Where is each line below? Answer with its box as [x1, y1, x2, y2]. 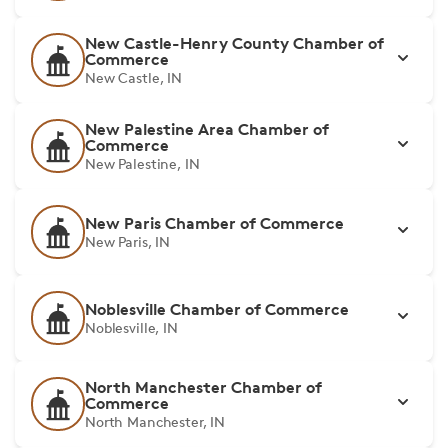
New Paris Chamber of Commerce [85, 213, 344, 233]
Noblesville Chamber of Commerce [85, 299, 349, 319]
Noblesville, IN [85, 319, 178, 336]
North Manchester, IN [85, 413, 226, 430]
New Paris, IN [85, 233, 171, 250]
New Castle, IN [85, 69, 183, 86]
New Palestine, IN [85, 155, 200, 172]
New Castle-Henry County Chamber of [85, 33, 384, 53]
